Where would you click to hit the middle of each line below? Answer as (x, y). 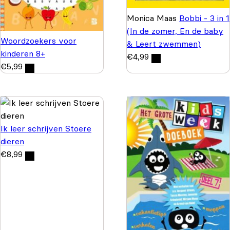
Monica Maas (153, 18)
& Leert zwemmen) (164, 43)
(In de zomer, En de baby (175, 31)
